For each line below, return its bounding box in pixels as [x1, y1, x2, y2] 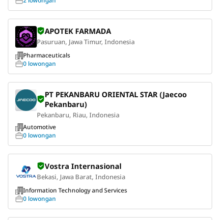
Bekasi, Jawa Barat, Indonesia [37, 172, 125, 181]
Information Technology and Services [23, 186, 127, 194]
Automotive [23, 122, 56, 131]
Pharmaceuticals [23, 51, 70, 59]
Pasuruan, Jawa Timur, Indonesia [37, 37, 135, 46]
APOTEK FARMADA [45, 26, 111, 36]
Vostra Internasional [45, 161, 121, 171]
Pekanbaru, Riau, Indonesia [37, 110, 119, 119]
